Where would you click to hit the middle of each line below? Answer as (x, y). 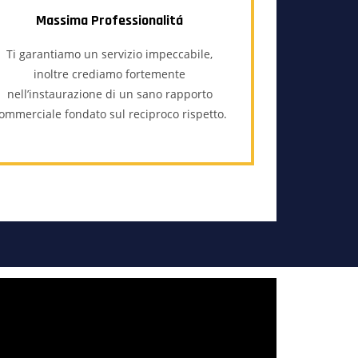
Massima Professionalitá (110, 20)
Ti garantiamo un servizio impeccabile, (110, 54)
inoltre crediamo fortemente (110, 74)
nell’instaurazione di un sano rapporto (109, 94)
